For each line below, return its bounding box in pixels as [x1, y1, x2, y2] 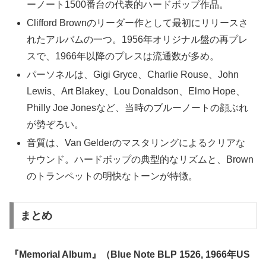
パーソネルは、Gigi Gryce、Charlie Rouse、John [27, 69, 239, 80]
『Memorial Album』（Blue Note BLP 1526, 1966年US [9, 249, 250, 259]
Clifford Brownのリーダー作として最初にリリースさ [27, 17, 249, 28]
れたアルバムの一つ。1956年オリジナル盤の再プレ [27, 34, 248, 45]
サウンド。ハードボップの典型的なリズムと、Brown [27, 154, 254, 165]
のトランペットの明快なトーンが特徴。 [27, 171, 198, 182]
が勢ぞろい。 [27, 119, 84, 129]
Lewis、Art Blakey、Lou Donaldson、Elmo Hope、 [27, 86, 246, 96]
